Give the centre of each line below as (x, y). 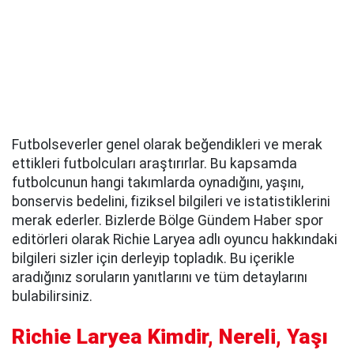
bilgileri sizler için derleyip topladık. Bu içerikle (153, 258)
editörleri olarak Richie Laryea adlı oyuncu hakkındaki (175, 239)
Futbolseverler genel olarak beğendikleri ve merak (167, 145)
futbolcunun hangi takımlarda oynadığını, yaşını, (158, 183)
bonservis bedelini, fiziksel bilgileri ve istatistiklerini (171, 201)
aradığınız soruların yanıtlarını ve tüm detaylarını (160, 277)
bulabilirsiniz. (52, 296)
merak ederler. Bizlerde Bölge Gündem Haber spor (168, 220)
